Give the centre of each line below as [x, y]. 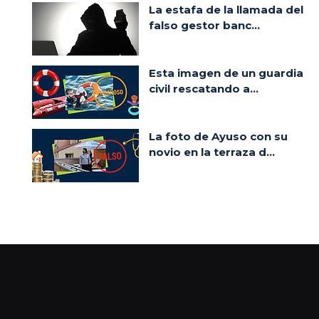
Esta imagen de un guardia [226, 73]
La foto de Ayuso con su [218, 136]
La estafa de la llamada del [226, 9]
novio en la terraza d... [212, 152]
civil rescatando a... [204, 88]
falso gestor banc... [204, 25]
